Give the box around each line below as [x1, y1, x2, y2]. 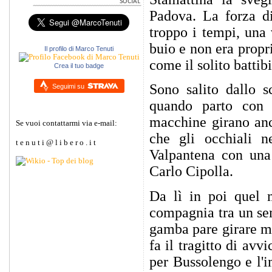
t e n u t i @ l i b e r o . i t [16, 138, 96, 148]
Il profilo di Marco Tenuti [44, 44, 114, 52]
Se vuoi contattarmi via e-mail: [16, 118, 117, 128]
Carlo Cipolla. [149, 163, 233, 180]
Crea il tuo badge [54, 61, 104, 69]
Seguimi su [52, 82, 86, 90]
